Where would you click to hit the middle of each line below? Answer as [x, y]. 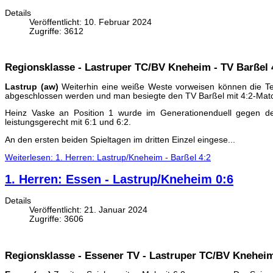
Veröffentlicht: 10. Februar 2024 [90, 23]
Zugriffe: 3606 [56, 219]
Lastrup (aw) [33, 87]
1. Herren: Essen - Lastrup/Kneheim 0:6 [119, 179]
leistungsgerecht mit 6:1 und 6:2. [68, 122]
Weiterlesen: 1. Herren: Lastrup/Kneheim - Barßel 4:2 [108, 157]
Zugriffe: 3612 [56, 32]
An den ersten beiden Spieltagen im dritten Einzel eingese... [120, 140]
